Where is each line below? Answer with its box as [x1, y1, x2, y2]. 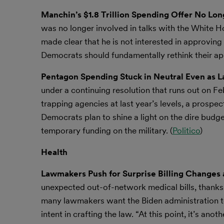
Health [41, 146, 67, 157]
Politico [172, 125, 200, 136]
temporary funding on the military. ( [41, 125, 172, 136]
